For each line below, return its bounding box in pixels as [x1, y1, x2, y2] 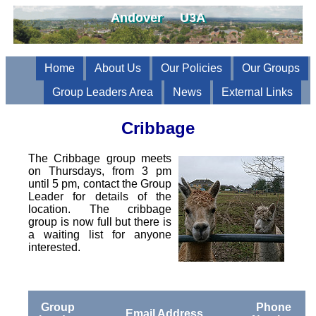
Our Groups [242, 62, 300, 75]
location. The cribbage [28, 203, 171, 216]
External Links [221, 86, 293, 99]
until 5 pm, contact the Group [28, 178, 171, 190]
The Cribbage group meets [28, 152, 171, 165]
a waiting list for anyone [28, 229, 171, 241]
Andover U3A [111, 10, 205, 25]
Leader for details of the [28, 190, 171, 203]
